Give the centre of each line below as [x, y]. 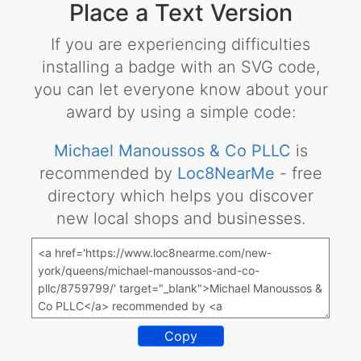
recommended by [108, 174]
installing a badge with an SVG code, [180, 67]
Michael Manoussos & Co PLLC [172, 151]
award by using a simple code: [180, 112]
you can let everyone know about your [180, 90]
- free [301, 174]
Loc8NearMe [226, 174]
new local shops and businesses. [180, 219]
